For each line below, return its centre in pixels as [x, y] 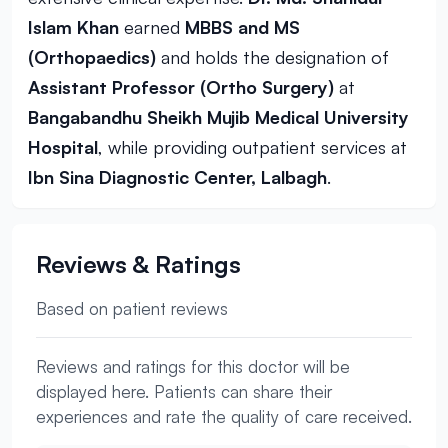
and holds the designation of [272, 57]
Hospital [63, 147]
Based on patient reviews [132, 308]
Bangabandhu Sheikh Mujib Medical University [218, 117]
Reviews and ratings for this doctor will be [193, 366]
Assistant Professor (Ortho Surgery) [181, 87]
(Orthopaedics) [92, 57]
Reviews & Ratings [138, 264]
